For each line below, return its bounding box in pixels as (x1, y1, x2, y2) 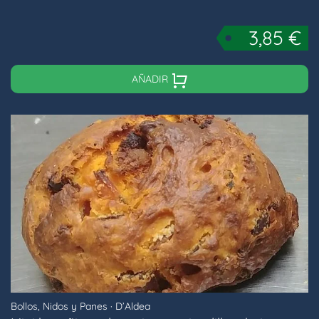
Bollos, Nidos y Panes (11, 300, 108, 313)
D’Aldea (115, 300, 150, 313)
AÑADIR (131, 73, 171, 86)
